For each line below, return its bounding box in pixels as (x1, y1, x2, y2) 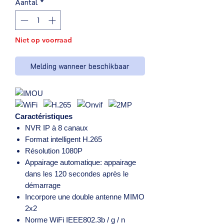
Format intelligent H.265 (25, 134, 102, 143)
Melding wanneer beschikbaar (30, 60, 129, 71)
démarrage (25, 180, 60, 189)
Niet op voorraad (15, 35, 72, 44)
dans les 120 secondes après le (25, 169, 128, 178)
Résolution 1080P (25, 146, 82, 155)
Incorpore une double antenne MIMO (25, 192, 144, 201)
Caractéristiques (15, 111, 72, 120)
